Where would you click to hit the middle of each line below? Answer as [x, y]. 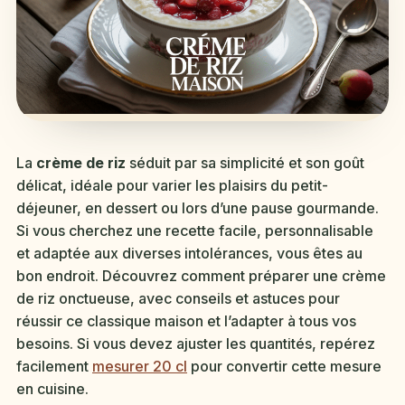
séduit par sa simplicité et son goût [245, 163]
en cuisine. [52, 389]
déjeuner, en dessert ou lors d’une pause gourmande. [198, 208]
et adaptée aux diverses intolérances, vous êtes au [189, 254]
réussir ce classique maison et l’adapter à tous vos [186, 321]
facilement [54, 367]
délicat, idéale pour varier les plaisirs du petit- [172, 186]
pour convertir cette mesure [284, 367]
